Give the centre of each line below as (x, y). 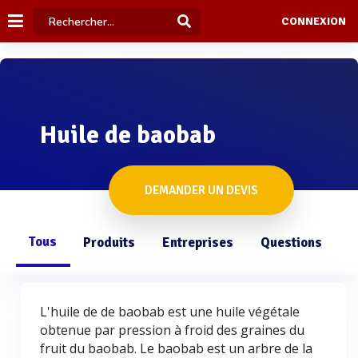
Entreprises (198, 243)
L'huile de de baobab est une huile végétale (170, 312)
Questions (291, 243)
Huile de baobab (128, 135)
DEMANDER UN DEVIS (201, 190)
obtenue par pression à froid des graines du (172, 330)
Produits (109, 243)
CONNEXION (313, 22)
